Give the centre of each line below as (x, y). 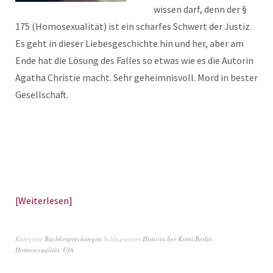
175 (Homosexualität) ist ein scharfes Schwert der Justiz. (133, 27)
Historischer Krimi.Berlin (177, 239)
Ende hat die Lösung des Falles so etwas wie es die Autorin (134, 61)
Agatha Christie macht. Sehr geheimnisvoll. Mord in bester (136, 78)
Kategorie (30, 239)
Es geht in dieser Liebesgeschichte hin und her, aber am (129, 44)
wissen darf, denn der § (200, 9)
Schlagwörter (123, 239)
